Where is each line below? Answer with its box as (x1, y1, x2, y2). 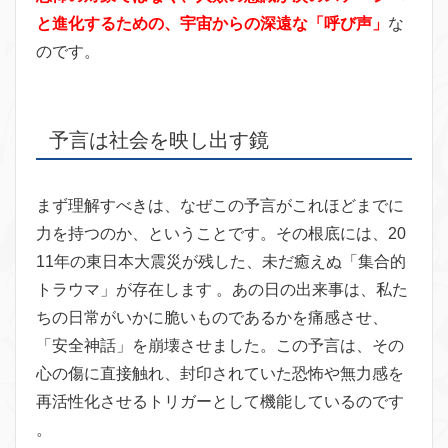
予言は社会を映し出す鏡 (49, 128, 269, 151)
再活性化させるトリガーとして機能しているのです (36, 392, 404, 410)
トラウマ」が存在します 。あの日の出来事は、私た (36, 280, 408, 298)
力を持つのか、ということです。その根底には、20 (36, 224, 406, 242)
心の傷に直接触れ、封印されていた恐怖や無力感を (36, 364, 404, 382)
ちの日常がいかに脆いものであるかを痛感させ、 (36, 308, 388, 326)
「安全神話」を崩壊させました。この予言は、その (36, 336, 404, 354)
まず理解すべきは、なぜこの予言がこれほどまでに (36, 196, 404, 214)
